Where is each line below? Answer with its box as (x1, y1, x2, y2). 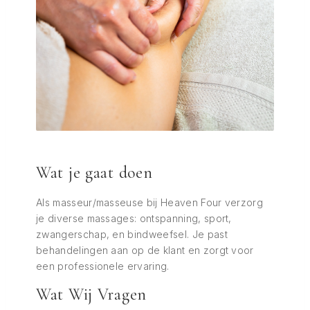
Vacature (125, 158, 199, 182)
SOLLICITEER (138, 268, 186, 276)
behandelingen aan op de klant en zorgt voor (36, 244, 254, 256)
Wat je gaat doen (36, 163, 153, 183)
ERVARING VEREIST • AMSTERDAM (61, 214, 263, 226)
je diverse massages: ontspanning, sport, (36, 212, 232, 224)
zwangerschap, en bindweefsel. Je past (36, 228, 228, 240)
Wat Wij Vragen (36, 284, 147, 304)
